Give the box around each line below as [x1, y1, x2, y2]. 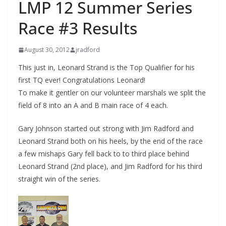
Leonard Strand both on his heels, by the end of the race [18, 136, 203, 146]
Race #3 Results [18, 17, 137, 39]
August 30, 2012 [24, 45, 70, 54]
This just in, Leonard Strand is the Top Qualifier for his [18, 63, 195, 72]
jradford [76, 45, 100, 54]
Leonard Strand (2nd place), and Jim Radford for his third [18, 161, 202, 171]
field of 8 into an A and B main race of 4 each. [18, 100, 168, 110]
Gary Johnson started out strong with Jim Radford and [18, 124, 194, 133]
